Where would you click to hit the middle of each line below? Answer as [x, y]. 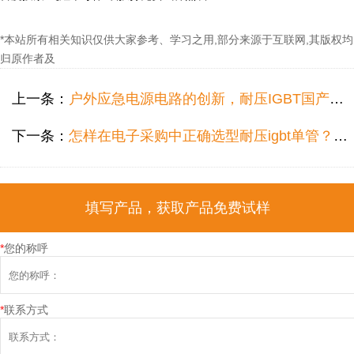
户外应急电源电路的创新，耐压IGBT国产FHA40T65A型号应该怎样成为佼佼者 [199, 99]
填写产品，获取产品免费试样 [178, 208]
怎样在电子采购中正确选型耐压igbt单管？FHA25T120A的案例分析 [201, 136]
